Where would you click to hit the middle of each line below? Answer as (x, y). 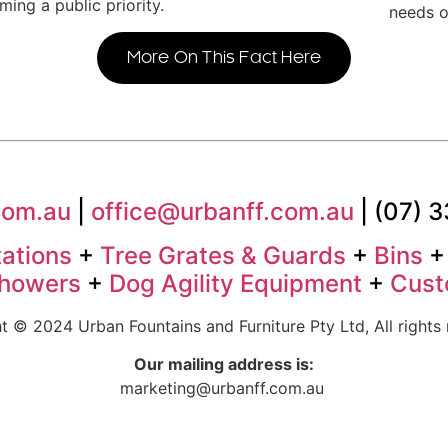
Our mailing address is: (224, 364)
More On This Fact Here (224, 57)
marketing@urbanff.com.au (221, 388)
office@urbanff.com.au (222, 211)
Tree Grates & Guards (222, 255)
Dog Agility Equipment (235, 283)
